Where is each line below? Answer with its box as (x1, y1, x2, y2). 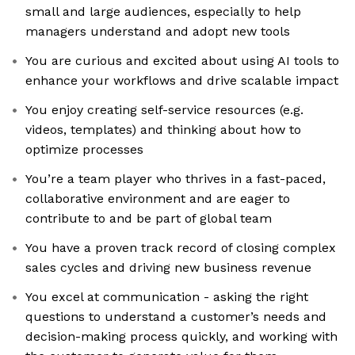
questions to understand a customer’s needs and (25, 309, 326, 325)
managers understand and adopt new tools (25, 24, 290, 40)
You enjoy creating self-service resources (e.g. (25, 102, 303, 118)
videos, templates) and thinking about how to (25, 122, 301, 138)
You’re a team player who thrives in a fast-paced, (25, 171, 326, 187)
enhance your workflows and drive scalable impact (25, 73, 338, 89)
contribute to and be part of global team (25, 211, 272, 227)
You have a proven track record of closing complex (25, 240, 336, 256)
